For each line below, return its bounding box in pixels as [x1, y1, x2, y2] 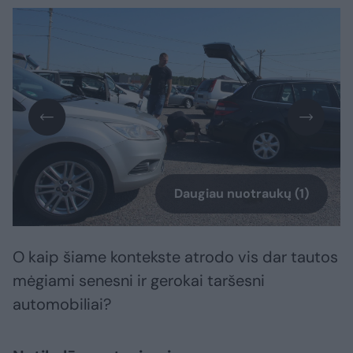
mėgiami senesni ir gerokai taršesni [13, 270, 265, 292]
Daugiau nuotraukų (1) [174, 185, 309, 203]
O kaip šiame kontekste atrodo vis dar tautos [13, 247, 338, 268]
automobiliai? [13, 294, 111, 315]
